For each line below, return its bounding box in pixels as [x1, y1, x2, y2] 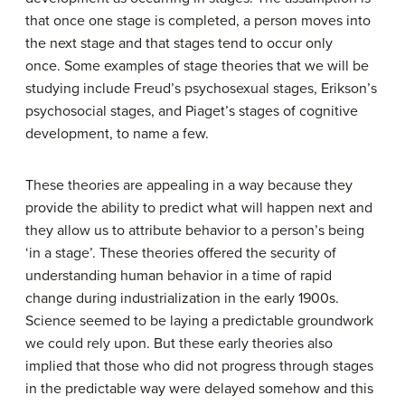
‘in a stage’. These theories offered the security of [25, 244, 336, 262]
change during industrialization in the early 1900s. [25, 289, 339, 307]
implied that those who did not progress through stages [25, 357, 373, 375]
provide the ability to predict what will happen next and [25, 199, 372, 217]
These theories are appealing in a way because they [25, 176, 353, 194]
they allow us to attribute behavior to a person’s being [25, 221, 364, 240]
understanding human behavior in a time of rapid [25, 267, 332, 285]
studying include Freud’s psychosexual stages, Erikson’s [25, 80, 377, 98]
